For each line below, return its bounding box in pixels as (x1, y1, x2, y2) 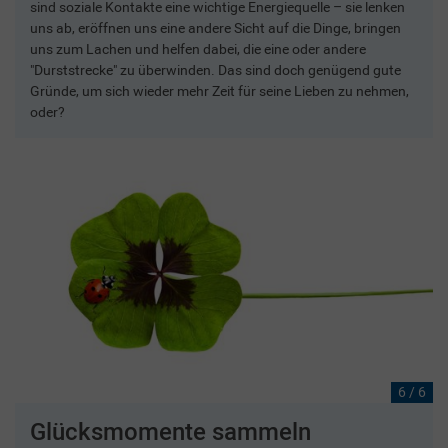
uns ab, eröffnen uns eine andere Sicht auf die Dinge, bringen (30, 19, 401, 36)
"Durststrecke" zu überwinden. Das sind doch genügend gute (30, 61, 401, 78)
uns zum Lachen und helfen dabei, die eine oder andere (30, 40, 366, 57)
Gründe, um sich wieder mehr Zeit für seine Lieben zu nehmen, (30, 82, 409, 99)
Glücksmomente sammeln (30, 416, 311, 446)
